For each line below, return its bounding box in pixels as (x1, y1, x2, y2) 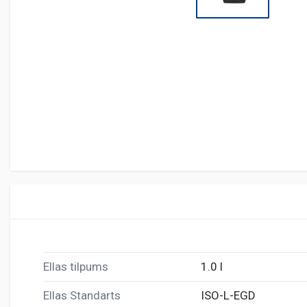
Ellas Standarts (43, 288, 121, 302)
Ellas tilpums (43, 259, 108, 273)
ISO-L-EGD (201, 288, 256, 302)
